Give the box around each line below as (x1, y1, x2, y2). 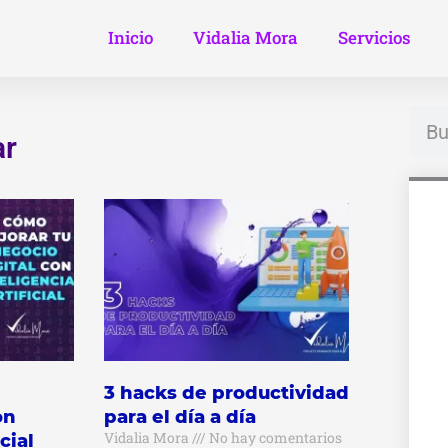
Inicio (108, 26, 154, 50)
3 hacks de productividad (103, 382, 349, 405)
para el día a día (103, 406, 256, 429)
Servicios (338, 26, 412, 50)
